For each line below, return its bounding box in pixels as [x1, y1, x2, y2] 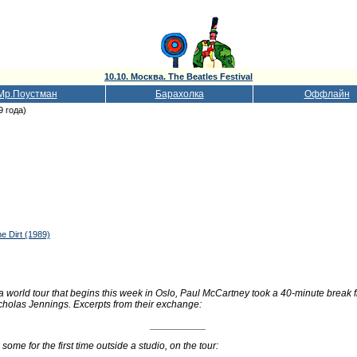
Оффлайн [304, 88, 350, 100]
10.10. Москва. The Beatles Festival [104, 72, 253, 81]
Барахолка [155, 88, 204, 100]
